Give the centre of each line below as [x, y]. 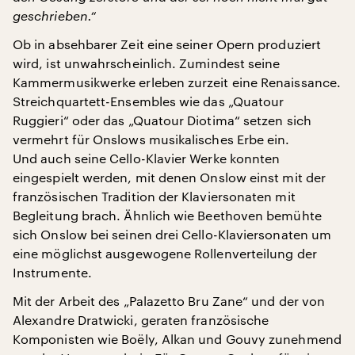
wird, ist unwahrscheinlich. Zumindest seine [147, 63]
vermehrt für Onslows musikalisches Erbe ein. [151, 139]
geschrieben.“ [55, 15]
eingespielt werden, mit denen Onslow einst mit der [169, 177]
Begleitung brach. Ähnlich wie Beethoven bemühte [167, 215]
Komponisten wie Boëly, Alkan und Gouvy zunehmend [177, 339]
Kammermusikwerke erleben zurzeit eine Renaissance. [177, 82]
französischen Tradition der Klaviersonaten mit [154, 196]
